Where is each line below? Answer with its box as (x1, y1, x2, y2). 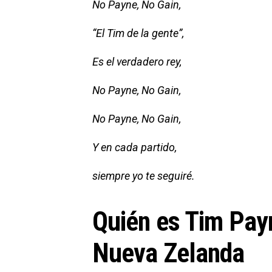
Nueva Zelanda (92, 237, 245, 269)
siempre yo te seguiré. (92, 169, 195, 182)
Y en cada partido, (92, 140, 177, 154)
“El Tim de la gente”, (92, 26, 184, 39)
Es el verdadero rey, (92, 55, 182, 68)
